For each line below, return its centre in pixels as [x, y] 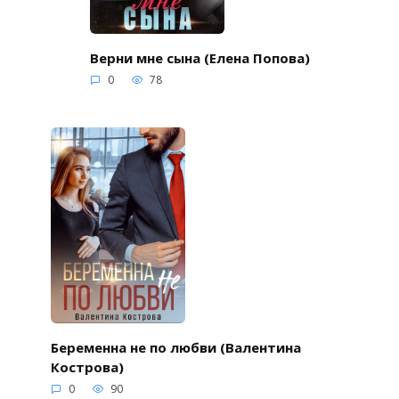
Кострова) [87, 366]
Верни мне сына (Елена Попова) [199, 57]
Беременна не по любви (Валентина [175, 347]
